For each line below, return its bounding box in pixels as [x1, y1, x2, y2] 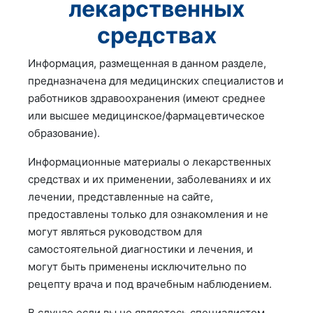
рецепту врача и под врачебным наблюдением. [28, 277, 272, 291]
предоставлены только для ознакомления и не [28, 208, 268, 221]
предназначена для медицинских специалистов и [28, 74, 284, 87]
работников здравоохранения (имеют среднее [28, 92, 265, 105]
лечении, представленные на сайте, [28, 190, 213, 203]
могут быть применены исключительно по [28, 260, 247, 273]
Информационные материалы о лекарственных [28, 155, 271, 168]
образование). [28, 126, 100, 140]
